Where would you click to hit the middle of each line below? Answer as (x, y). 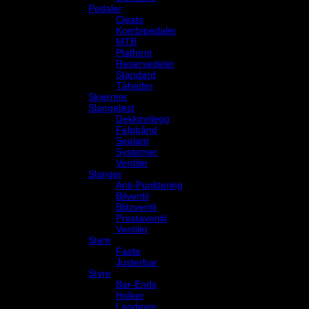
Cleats (130, 19)
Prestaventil (141, 218)
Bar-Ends (136, 284)
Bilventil (132, 196)
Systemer (137, 151)
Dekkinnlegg (143, 118)
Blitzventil (136, 207)
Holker (130, 295)
